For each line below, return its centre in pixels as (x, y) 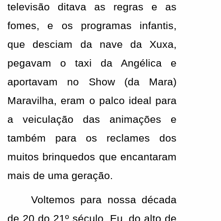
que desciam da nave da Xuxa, (92, 45)
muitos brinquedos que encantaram (92, 157)
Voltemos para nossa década (104, 200)
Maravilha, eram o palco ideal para (92, 101)
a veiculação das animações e (92, 120)
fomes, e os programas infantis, (92, 26)
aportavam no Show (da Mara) (92, 82)
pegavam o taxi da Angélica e (92, 63)
